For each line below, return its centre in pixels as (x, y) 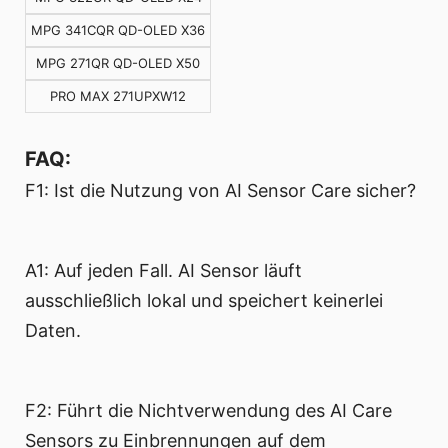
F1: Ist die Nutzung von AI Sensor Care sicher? (220, 191)
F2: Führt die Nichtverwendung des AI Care (208, 411)
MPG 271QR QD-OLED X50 (118, 63)
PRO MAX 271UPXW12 (118, 96)
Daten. (53, 331)
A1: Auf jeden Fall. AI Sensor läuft (163, 271)
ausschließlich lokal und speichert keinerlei (204, 301)
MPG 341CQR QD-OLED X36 (118, 30)
